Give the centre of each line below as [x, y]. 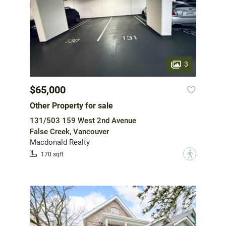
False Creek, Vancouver [69, 131]
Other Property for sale [71, 105]
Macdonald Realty [60, 142]
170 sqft [52, 155]
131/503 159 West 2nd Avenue [83, 120]
